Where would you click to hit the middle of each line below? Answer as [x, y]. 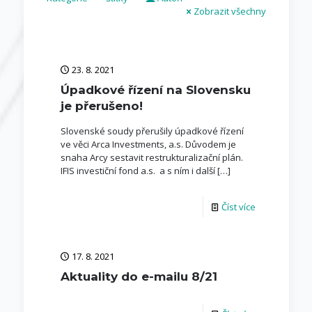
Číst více [238, 207]
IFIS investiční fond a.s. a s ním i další [138, 171]
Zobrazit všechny [229, 11]
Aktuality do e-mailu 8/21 [139, 276]
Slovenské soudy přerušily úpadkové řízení [152, 131]
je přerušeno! [101, 106]
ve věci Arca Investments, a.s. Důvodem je [148, 144]
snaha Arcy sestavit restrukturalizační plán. [151, 157]
